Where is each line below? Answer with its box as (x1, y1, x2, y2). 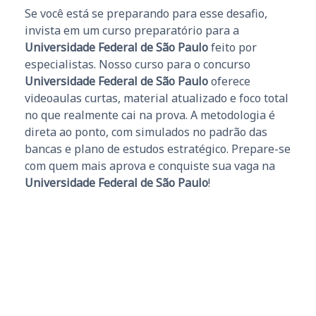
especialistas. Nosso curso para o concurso (25, 56, 250, 72)
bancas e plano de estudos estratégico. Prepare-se (25, 140, 291, 157)
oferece (208, 73, 250, 89)
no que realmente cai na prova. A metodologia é (25, 107, 275, 123)
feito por (208, 39, 257, 55)
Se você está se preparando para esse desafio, (25, 5, 267, 21)
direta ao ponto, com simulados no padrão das (25, 123, 267, 140)
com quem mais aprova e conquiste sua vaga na (25, 157, 275, 174)
